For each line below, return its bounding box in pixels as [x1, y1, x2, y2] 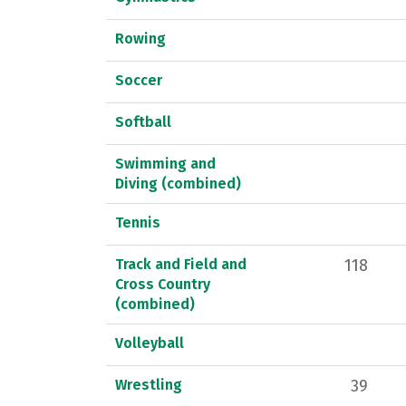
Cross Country [115, 275, 210, 293]
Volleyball [115, 333, 184, 352]
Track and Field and [115, 255, 246, 273]
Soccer [115, 71, 162, 89]
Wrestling [115, 375, 182, 393]
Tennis [115, 213, 160, 231]
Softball [115, 112, 171, 130]
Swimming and [115, 154, 216, 172]
